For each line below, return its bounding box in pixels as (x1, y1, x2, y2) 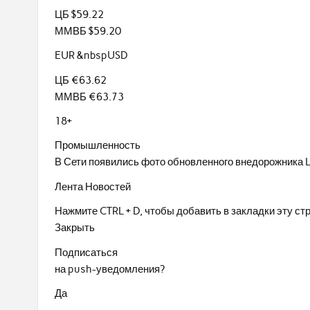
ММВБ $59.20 (55, 24, 122, 37)
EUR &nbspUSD (55, 49, 129, 62)
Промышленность (55, 139, 141, 152)
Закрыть (55, 221, 95, 235)
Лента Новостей (55, 180, 131, 193)
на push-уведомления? (55, 262, 165, 275)
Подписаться (55, 246, 118, 259)
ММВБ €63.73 (55, 90, 125, 103)
